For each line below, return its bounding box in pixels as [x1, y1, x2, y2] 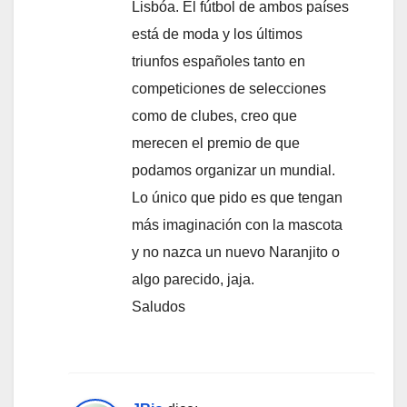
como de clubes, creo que [132, 108, 297, 124]
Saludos [132, 299, 185, 315]
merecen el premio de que [132, 135, 300, 152]
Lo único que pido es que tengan [132, 190, 342, 206]
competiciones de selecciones [132, 81, 326, 97]
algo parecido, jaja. [132, 272, 254, 288]
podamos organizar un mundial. [132, 163, 335, 179]
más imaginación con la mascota [132, 217, 342, 233]
